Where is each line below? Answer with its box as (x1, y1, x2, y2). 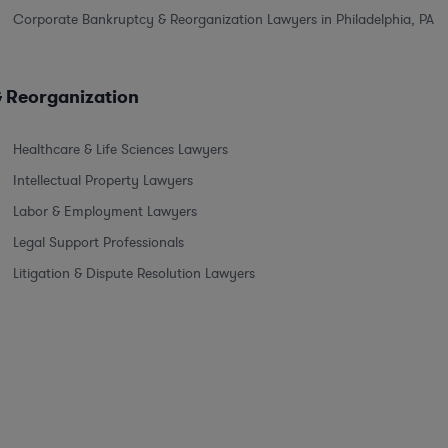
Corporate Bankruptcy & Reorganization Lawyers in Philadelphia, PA (13, 9, 434, 29)
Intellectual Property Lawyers (13, 170, 193, 190)
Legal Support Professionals (13, 232, 184, 252)
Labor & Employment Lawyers (13, 201, 197, 221)
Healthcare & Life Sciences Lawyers (13, 139, 228, 159)
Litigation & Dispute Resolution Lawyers (13, 263, 255, 283)
